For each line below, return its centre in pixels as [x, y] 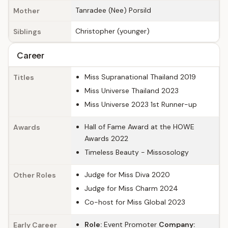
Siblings [27, 32]
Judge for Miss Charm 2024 [131, 188]
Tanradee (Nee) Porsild [113, 10]
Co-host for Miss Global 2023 [135, 202]
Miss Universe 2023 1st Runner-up [141, 104]
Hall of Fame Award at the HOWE [139, 127]
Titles [24, 77]
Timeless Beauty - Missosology [137, 152]
